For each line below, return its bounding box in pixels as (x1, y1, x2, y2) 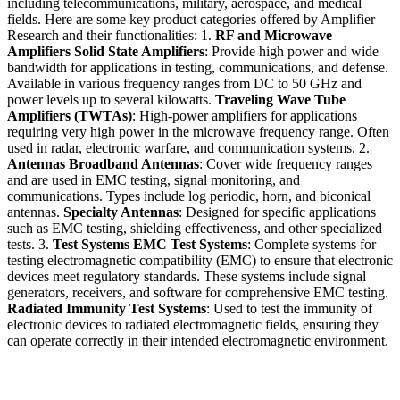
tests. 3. (7, 236, 53, 252)
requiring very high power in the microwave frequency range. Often (7, 123, 389, 139)
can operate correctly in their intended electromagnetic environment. (7, 332, 388, 348)
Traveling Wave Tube (215, 91, 346, 107)
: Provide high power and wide (204, 43, 379, 59)
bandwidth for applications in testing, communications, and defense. (7, 59, 388, 75)
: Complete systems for (247, 236, 376, 252)
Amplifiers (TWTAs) (7, 107, 132, 123)
